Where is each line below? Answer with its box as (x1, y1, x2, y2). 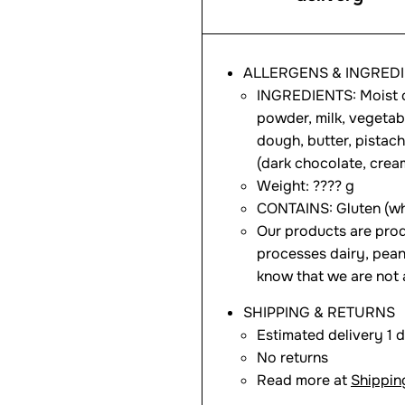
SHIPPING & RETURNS (243, 303, 395, 322)
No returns (257, 348, 328, 367)
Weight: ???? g (257, 176, 354, 195)
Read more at (257, 371, 351, 390)
